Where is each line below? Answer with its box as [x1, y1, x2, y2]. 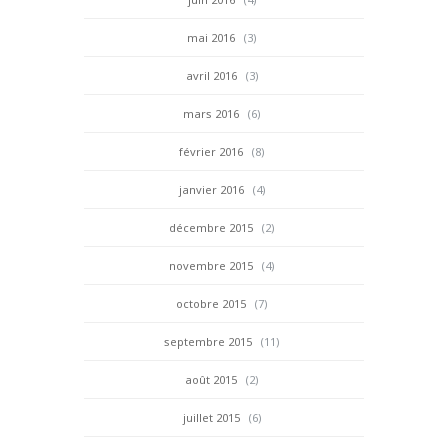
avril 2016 [185, 67, 237, 83]
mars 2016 [183, 105, 239, 121]
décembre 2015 [169, 219, 253, 235]
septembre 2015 [164, 333, 252, 349]
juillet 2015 [182, 409, 240, 425]
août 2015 [185, 371, 237, 387]
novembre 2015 [169, 257, 253, 273]
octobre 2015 [176, 295, 246, 311]
